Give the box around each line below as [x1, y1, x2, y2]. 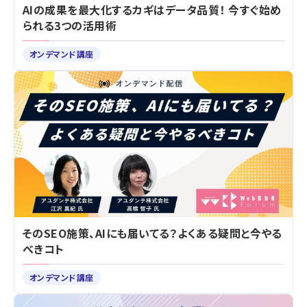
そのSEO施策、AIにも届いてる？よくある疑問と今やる [23, 225, 282, 242]
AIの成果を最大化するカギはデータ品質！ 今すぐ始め [23, 1, 282, 19]
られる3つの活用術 [23, 17, 117, 34]
